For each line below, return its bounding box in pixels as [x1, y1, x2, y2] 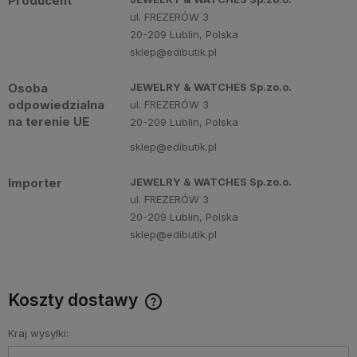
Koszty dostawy [8, 290, 142, 310]
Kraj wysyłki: [8, 327, 69, 339]
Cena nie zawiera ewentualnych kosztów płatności [24, 309, 283, 322]
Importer [8, 175, 62, 190]
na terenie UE [8, 114, 89, 129]
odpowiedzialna [8, 97, 104, 112]
